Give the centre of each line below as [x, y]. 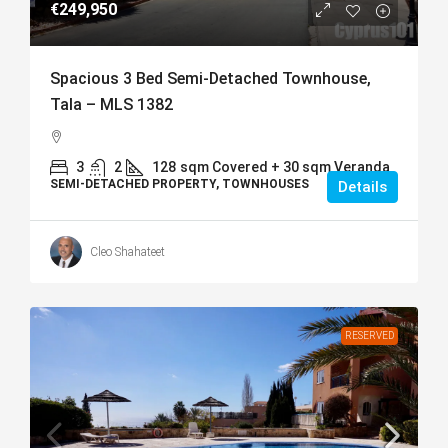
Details [362, 187]
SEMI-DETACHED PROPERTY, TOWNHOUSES [179, 184]
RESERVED [369, 336]
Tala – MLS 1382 [111, 105]
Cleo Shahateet [127, 252]
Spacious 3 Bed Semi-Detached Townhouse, [210, 79]
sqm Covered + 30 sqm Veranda [285, 167]
